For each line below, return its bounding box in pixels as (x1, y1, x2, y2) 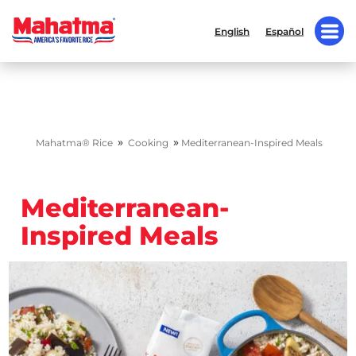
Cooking (128, 137, 168, 149)
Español (265, 25, 304, 37)
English (215, 25, 250, 37)
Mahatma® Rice (36, 137, 113, 149)
